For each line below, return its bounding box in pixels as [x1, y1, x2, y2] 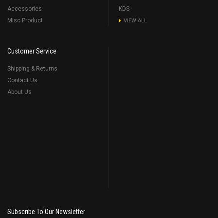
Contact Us [7, 77, 37, 84]
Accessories [7, 5, 42, 13]
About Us [7, 89, 32, 96]
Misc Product [7, 17, 43, 24]
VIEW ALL [124, 18, 147, 24]
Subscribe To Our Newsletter [7, 208, 85, 216]
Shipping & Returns [7, 65, 57, 73]
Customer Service [7, 47, 56, 55]
